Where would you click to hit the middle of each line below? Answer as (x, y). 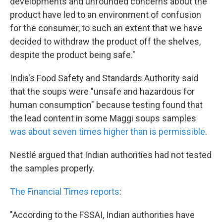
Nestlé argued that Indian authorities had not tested (111, 155)
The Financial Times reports (65, 192)
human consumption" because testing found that (106, 105)
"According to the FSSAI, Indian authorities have (102, 215)
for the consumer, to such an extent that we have (106, 28)
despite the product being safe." (73, 55)
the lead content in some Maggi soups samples (103, 118)
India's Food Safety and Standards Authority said (104, 78)
